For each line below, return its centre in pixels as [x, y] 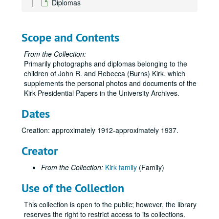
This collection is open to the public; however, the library [110, 204]
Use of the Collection [73, 188]
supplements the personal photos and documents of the [110, 83]
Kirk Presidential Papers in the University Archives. [102, 93]
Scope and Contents [70, 37]
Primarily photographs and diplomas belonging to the [106, 64]
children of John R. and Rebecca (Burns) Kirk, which [105, 73]
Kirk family [121, 167]
